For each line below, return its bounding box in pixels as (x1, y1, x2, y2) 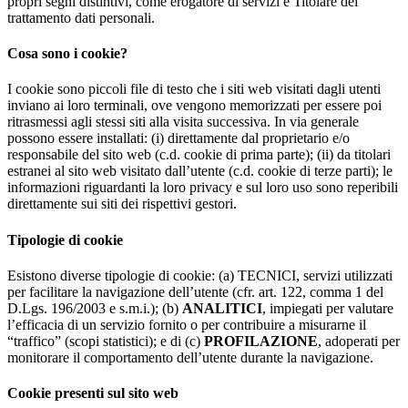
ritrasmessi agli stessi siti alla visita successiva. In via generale (7, 114, 359, 130)
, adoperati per (318, 332, 400, 349)
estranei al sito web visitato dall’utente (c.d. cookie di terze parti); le (7, 163, 393, 179)
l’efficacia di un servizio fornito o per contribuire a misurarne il (7, 316, 366, 332)
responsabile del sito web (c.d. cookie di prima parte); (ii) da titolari (7, 147, 391, 163)
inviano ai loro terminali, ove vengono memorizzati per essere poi (7, 97, 382, 114)
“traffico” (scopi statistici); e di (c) (7, 332, 204, 349)
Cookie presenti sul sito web (7, 385, 178, 402)
